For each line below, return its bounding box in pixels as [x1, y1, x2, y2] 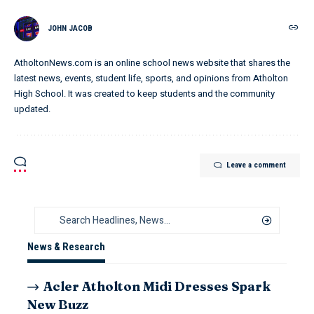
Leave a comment [226, 160, 286, 170]
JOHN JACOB [48, 23, 93, 33]
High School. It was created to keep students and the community [14, 86, 275, 100]
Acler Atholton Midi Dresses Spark [43, 278, 271, 294]
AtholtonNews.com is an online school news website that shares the [14, 55, 290, 69]
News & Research [27, 240, 105, 253]
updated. [14, 102, 50, 116]
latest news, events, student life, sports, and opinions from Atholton [14, 71, 288, 85]
